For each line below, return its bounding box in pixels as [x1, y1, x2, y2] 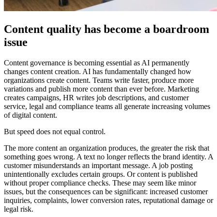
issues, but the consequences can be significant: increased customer [4, 187, 208, 196]
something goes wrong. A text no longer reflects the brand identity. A [4, 152, 213, 161]
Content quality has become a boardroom [4, 22, 209, 35]
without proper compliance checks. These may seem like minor [4, 178, 196, 187]
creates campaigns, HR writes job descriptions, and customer [4, 93, 189, 102]
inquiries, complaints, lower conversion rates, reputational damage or [4, 196, 213, 204]
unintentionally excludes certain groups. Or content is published [4, 170, 198, 178]
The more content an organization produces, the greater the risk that [4, 143, 209, 152]
